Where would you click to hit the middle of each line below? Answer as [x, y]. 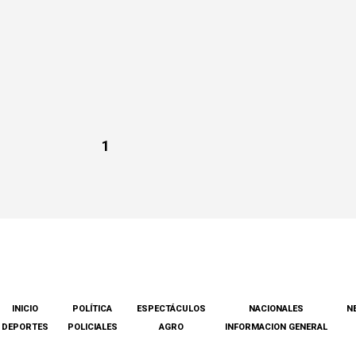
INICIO [25, 308]
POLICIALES [92, 327]
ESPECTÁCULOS [171, 308]
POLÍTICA [92, 308]
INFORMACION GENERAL [276, 327]
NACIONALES [276, 308]
